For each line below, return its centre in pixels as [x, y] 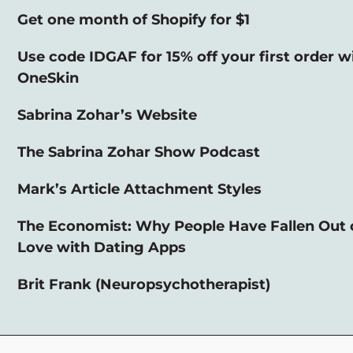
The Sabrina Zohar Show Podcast [139, 152]
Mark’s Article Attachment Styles [139, 189]
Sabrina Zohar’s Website [107, 115]
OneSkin [48, 78]
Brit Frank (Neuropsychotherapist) [144, 284]
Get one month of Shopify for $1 [134, 19]
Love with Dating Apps [102, 247]
